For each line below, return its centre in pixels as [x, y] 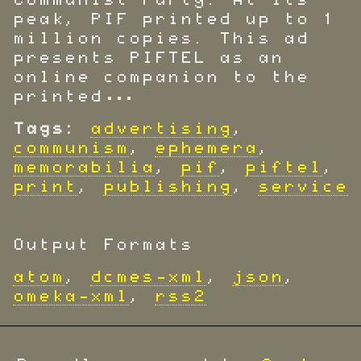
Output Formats [103, 245]
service [303, 187]
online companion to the [161, 77]
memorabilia [84, 168]
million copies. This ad [161, 39]
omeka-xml [71, 297]
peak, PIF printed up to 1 [174, 19]
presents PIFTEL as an [148, 58]
